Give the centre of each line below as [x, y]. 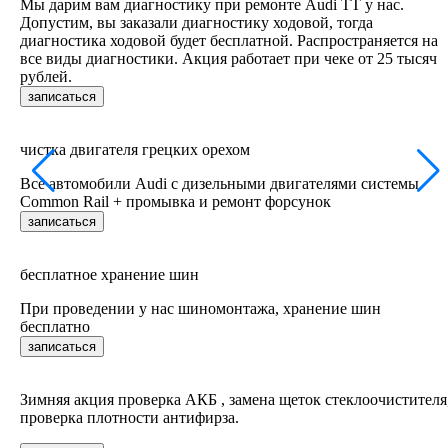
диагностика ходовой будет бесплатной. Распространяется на [229, 40]
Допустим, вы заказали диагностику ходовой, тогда [196, 22]
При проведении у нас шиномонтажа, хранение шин [200, 308]
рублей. [46, 76]
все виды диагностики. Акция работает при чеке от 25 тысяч [228, 58]
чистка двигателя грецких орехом [135, 149]
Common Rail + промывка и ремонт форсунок [175, 201]
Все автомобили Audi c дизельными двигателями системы [219, 183]
